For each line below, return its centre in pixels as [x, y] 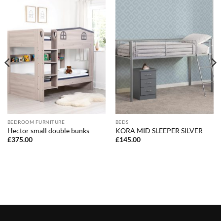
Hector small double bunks [48, 130]
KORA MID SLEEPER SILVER [159, 130]
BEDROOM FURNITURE [36, 122]
